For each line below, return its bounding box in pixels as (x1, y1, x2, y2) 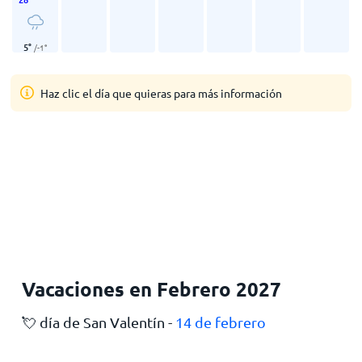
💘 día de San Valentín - (21, 314, 175, 330)
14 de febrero (175, 314, 266, 330)
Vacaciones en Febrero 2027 (21, 276, 281, 301)
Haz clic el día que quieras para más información (40, 86, 283, 100)
